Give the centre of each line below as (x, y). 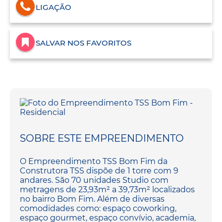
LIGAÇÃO (54, 7)
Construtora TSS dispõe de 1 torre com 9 (99, 171)
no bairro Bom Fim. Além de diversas (92, 199)
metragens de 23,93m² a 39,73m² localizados (107, 190)
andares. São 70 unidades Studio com (94, 180)
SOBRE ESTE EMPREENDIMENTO (102, 139)
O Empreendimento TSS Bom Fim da (94, 162)
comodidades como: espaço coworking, (98, 209)
